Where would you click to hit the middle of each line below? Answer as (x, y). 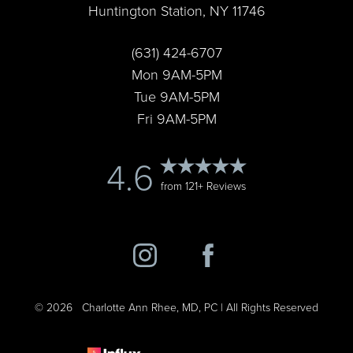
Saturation (74, 15)
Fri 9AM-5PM (176, 118)
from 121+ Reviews (203, 185)
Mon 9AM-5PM (176, 74)
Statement (198, 23)
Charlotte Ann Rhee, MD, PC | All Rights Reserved (195, 307)
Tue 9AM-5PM (176, 96)
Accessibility (198, 11)
